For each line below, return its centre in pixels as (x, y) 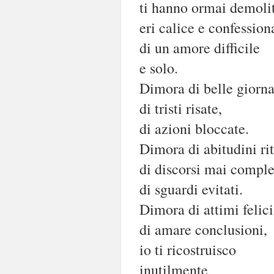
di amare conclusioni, (203, 229)
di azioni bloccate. (194, 128)
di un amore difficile (200, 47)
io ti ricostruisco (188, 249)
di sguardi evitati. (191, 189)
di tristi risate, (181, 108)
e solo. (159, 68)
